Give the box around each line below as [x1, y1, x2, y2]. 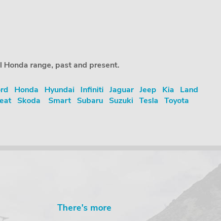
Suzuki [109, 95, 133, 106]
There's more [57, 202, 111, 214]
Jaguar [109, 84, 134, 95]
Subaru [77, 95, 103, 106]
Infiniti [80, 84, 104, 95]
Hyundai [44, 84, 74, 95]
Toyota [164, 95, 189, 106]
